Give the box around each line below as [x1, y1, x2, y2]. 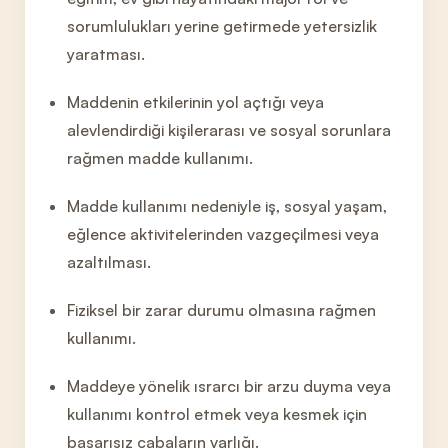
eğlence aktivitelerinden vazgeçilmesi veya [67, 224, 380, 244]
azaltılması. [67, 252, 152, 272]
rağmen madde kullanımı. [67, 148, 254, 168]
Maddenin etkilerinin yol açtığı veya [67, 92, 325, 112]
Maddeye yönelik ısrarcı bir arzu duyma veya [67, 376, 392, 396]
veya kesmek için [241, 404, 368, 424]
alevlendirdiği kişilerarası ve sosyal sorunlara [67, 120, 392, 140]
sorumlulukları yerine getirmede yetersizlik [67, 16, 378, 36]
